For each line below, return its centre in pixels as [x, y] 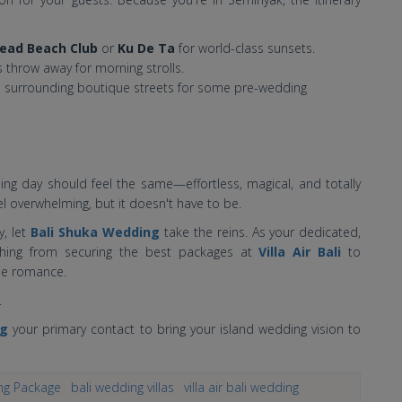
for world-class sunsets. [245, 48]
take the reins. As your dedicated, [260, 232]
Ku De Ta [146, 48]
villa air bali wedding [241, 387]
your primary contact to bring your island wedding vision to [185, 328]
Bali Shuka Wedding [95, 232]
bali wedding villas [122, 387]
